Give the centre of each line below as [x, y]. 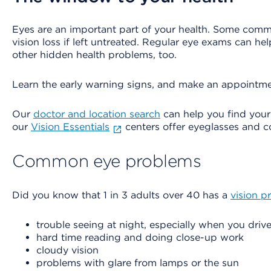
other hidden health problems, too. [94, 55]
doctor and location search [97, 114]
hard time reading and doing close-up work [140, 237]
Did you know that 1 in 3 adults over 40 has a [121, 195]
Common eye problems [107, 161]
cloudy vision [67, 250]
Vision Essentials [70, 127]
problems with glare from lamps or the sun [138, 263]
